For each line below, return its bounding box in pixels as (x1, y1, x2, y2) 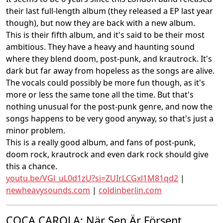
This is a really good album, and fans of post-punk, (6, 137, 196, 148)
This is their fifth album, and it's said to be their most (6, 29, 205, 40)
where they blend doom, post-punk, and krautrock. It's (6, 53, 212, 64)
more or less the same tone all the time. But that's (6, 89, 194, 100)
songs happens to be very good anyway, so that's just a (6, 113, 214, 124)
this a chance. (6, 161, 57, 172)
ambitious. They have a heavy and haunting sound (6, 41, 195, 52)
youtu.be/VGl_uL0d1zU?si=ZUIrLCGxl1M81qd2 (6, 173, 178, 184)
